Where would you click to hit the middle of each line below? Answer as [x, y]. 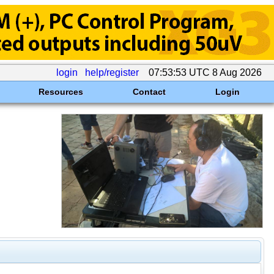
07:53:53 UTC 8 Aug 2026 [205, 72]
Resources [61, 92]
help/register [112, 72]
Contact [149, 92]
